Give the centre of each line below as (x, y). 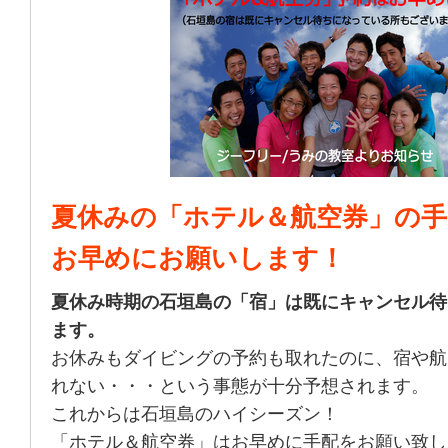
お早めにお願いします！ (198, 258)
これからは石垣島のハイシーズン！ (195, 414)
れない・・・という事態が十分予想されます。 (240, 386)
